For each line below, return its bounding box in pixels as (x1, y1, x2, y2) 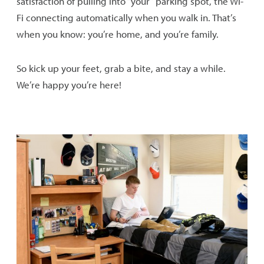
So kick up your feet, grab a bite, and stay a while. (16, 62, 226, 74)
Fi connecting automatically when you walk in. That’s (16, 11, 237, 24)
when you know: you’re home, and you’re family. (16, 28, 219, 40)
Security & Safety (16, 21, 78, 31)
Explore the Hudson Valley (16, 51, 111, 61)
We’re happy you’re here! (16, 78, 122, 91)
